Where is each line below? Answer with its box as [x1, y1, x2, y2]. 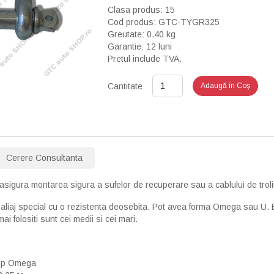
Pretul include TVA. [108, 54, 182, 64]
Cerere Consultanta [6, 153, 83, 163]
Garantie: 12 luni [108, 42, 172, 51]
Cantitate [108, 81, 143, 91]
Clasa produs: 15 [108, 5, 176, 15]
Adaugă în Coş [201, 81, 251, 90]
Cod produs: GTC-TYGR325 [108, 17, 220, 27]
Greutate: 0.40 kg [108, 29, 176, 39]
